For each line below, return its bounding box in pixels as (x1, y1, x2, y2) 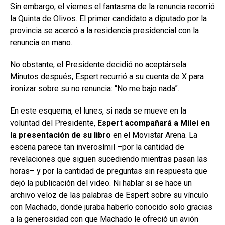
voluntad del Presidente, (10, 118, 97, 128)
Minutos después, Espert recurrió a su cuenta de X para (10, 72, 204, 82)
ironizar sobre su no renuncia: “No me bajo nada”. (10, 84, 179, 94)
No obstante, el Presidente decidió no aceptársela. (10, 60, 188, 70)
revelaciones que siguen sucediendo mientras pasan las (10, 154, 207, 164)
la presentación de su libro (10, 130, 113, 140)
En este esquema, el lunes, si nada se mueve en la (10, 106, 186, 116)
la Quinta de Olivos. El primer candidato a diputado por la (10, 14, 207, 24)
